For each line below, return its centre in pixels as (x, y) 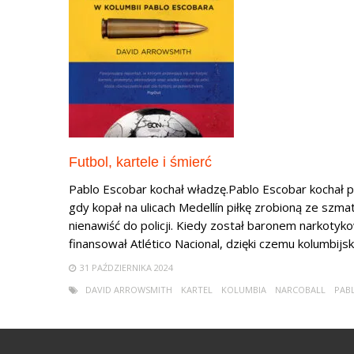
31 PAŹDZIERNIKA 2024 (126, 267)
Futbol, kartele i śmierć (140, 162)
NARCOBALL (300, 290)
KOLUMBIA (244, 290)
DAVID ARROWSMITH (129, 290)
